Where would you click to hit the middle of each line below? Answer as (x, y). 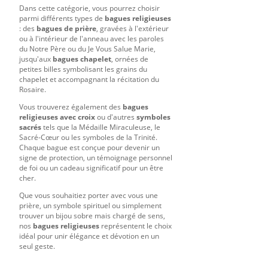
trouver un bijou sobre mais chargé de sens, (92, 215)
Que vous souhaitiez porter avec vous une (89, 195)
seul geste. (37, 246)
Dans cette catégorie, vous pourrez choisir (89, 8)
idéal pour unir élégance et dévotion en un (89, 236)
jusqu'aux (36, 59)
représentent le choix (135, 226)
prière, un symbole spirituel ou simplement (90, 205)
